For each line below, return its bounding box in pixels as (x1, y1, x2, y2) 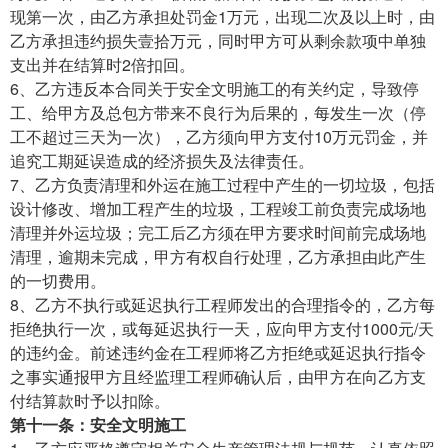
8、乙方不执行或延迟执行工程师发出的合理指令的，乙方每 (10, 292, 435, 316)
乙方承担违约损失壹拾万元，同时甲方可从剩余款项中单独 (10, 28, 426, 52)
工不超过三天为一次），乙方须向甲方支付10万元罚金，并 (10, 124, 428, 148)
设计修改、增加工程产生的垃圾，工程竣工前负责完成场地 (10, 196, 426, 220)
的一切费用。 (10, 268, 106, 292)
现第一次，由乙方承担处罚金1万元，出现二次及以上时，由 (10, 4, 435, 28)
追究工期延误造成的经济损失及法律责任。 (10, 148, 314, 172)
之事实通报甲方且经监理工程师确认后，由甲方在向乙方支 (10, 364, 426, 388)
